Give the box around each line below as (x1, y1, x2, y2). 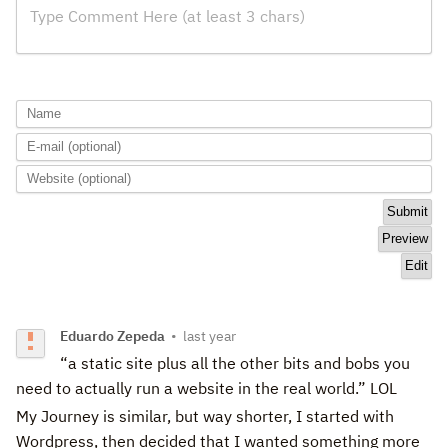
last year (183, 327, 237, 346)
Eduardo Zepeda (60, 327, 166, 346)
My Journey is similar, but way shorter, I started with (16, 405, 394, 426)
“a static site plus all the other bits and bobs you (60, 352, 411, 373)
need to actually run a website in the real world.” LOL (370, 377, 397, 398)
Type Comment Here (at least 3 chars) (29, 5, 305, 26)
